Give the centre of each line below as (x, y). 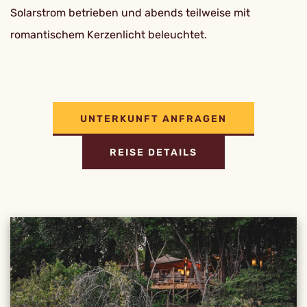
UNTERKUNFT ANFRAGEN (153, 119)
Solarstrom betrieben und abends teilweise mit (130, 13)
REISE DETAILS (153, 152)
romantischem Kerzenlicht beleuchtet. (109, 35)
